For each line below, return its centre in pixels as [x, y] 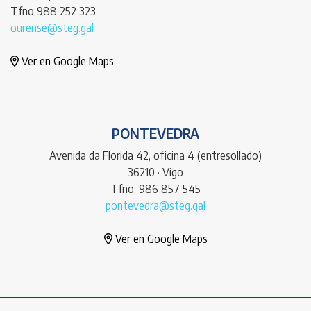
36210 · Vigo [155, 172]
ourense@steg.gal [52, 27]
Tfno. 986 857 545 [155, 188]
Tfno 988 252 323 [53, 11]
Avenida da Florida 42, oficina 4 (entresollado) [155, 155]
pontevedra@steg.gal [155, 205]
